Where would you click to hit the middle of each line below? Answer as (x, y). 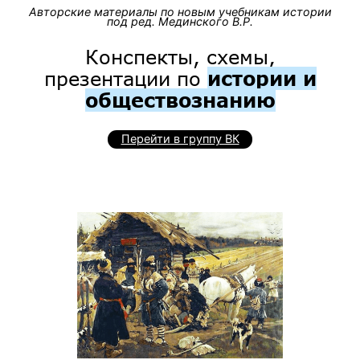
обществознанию (180, 100)
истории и (262, 78)
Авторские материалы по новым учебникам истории (180, 11)
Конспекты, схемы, (180, 56)
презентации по (125, 78)
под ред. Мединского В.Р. (180, 21)
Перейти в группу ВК (180, 139)
